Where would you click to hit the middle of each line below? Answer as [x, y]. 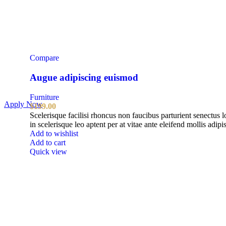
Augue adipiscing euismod [84, 77]
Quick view [48, 151]
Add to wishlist [54, 133]
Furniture [44, 97]
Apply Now [23, 104]
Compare [44, 58]
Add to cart [48, 142]
